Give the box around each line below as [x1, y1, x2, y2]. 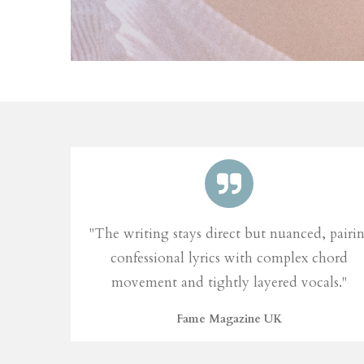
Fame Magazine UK [175, 311, 283, 327]
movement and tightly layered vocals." [111, 273, 347, 292]
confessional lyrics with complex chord [110, 249, 348, 268]
